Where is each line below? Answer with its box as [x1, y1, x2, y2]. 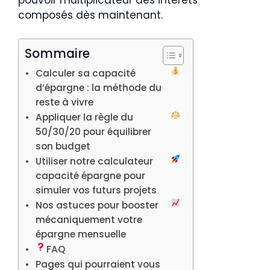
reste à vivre [36, 95, 94, 108]
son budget [36, 139, 91, 152]
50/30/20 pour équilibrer [36, 125, 152, 138]
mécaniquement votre [36, 213, 143, 226]
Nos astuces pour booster [36, 198, 159, 212]
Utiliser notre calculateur [36, 154, 154, 168]
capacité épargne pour [36, 169, 146, 182]
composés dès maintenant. [18, 8, 163, 22]
